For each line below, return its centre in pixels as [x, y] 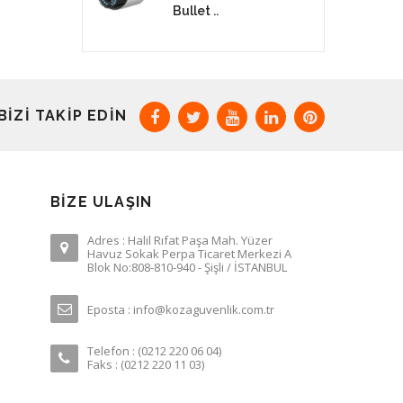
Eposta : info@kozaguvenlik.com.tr [181, 309]
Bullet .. [196, 10]
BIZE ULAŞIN [102, 201]
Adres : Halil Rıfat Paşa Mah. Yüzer [180, 240]
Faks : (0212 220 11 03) [146, 364]
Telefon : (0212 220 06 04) [154, 350]
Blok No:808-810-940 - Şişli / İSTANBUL [187, 267]
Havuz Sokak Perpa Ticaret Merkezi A [189, 253]
